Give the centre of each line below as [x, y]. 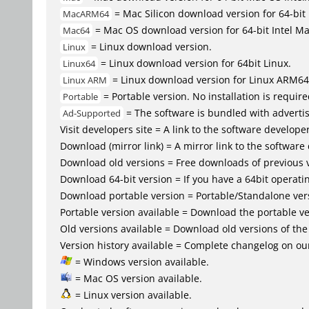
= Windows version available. [141, 261]
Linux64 [79, 63]
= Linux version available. [132, 295]
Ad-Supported [92, 113]
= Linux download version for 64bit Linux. [195, 63]
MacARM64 [86, 13]
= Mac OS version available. [137, 278]
